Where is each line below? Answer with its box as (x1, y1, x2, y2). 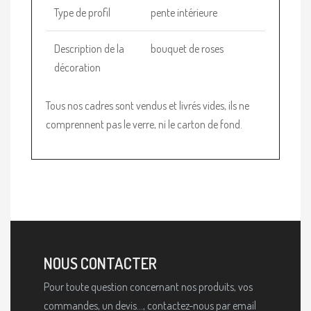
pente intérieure (151, 5, 217, 19)
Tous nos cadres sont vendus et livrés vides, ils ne (46, 98, 249, 112)
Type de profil (54, 5, 110, 19)
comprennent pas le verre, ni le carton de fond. (46, 117, 242, 131)
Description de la (54, 41, 124, 56)
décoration (54, 60, 101, 74)
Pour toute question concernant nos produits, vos (44, 279, 253, 294)
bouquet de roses (151, 41, 224, 56)
